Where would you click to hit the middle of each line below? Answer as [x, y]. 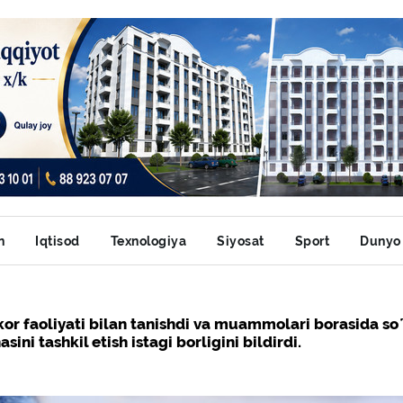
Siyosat [241, 241]
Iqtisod [58, 241]
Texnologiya [148, 241]
